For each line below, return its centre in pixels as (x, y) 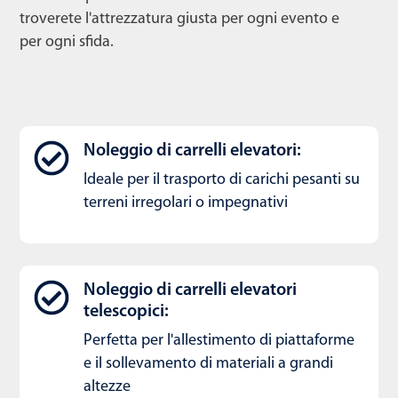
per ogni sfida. (67, 43)
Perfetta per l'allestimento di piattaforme (219, 341)
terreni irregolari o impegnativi (186, 203)
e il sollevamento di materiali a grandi (208, 364)
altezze (107, 387)
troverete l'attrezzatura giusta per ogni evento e (179, 20)
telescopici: (126, 312)
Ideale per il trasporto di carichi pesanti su (222, 180)
